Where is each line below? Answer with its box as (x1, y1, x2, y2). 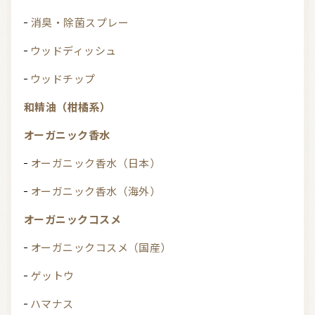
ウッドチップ (41, 72, 96, 86)
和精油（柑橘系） (34, 101, 111, 114)
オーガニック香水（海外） (41, 185, 161, 198)
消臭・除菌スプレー (41, 16, 129, 30)
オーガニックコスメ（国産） (41, 241, 172, 255)
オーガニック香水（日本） (41, 157, 161, 170)
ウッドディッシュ (41, 44, 117, 58)
